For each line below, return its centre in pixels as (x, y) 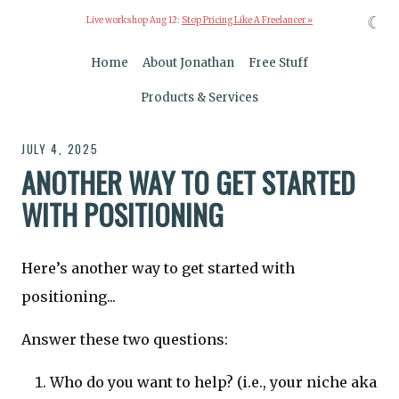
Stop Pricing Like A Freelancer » (247, 21)
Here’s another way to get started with (158, 269)
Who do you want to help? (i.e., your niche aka (213, 383)
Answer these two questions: (125, 340)
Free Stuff (279, 63)
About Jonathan (188, 63)
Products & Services (199, 98)
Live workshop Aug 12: (134, 21)
